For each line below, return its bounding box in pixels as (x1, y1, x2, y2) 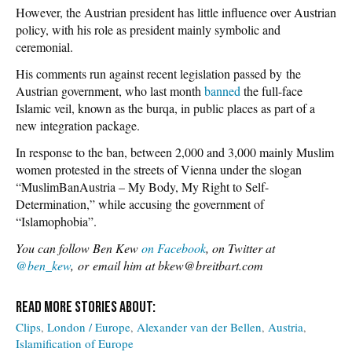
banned (204, 82, 240, 99)
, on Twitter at (206, 239, 275, 256)
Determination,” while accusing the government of (16, 195, 264, 212)
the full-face (240, 82, 302, 99)
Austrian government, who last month (16, 82, 204, 99)
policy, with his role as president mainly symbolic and (16, 20, 280, 38)
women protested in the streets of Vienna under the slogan (16, 160, 302, 178)
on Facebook (141, 239, 206, 256)
